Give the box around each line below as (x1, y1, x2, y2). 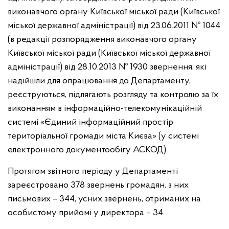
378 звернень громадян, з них (71, 180, 189, 190)
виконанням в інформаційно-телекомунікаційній (8, 104, 202, 113)
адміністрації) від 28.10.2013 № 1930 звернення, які (8, 62, 207, 72)
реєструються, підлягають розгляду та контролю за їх (8, 90, 218, 100)
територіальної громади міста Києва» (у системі (8, 131, 199, 141)
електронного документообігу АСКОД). (8, 145, 168, 155)
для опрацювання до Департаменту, (47, 76, 191, 86)
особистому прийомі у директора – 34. (8, 208, 165, 218)
